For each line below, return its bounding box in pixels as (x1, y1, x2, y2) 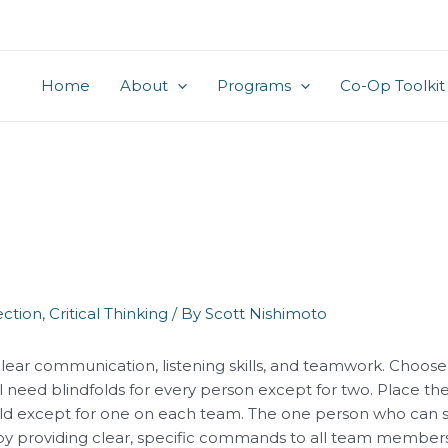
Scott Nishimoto (205, 304, 328, 324)
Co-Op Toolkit (340, 76, 445, 95)
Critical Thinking (49, 304, 169, 324)
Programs (217, 76, 291, 95)
